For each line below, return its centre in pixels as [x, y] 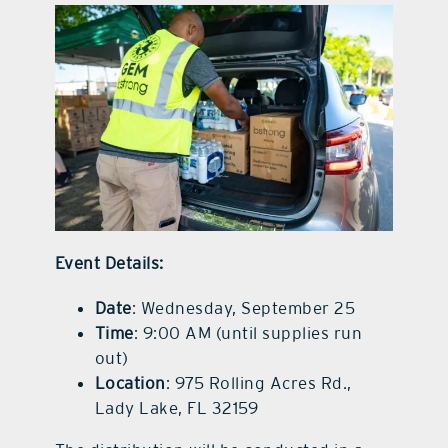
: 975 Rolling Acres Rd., [258, 382]
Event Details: [109, 262]
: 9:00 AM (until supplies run [248, 332]
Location [130, 382]
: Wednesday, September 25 [243, 307]
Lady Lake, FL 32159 [176, 407]
